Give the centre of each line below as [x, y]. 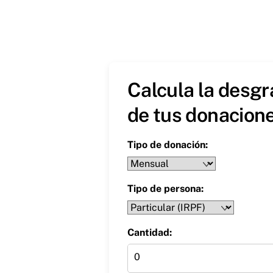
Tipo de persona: [165, 189]
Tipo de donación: [167, 145]
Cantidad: [149, 233]
